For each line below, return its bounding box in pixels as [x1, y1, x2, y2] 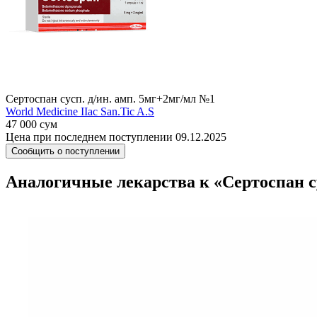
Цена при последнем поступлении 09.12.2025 [6, 131, 226, 143]
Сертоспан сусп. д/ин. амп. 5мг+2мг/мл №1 [6, 93, 215, 105]
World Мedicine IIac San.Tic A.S [6, 105, 154, 117]
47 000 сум [6, 118, 57, 130]
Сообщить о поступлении [11, 146, 120, 156]
